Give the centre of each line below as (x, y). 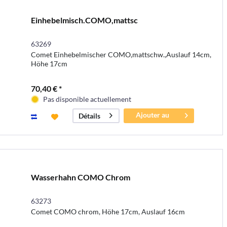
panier (153, 126)
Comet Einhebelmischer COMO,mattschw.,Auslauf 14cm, (121, 55)
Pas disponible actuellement (87, 99)
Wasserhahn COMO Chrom (80, 177)
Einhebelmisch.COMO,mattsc (84, 20)
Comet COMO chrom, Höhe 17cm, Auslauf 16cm (108, 211)
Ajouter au (153, 115)
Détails (89, 116)
